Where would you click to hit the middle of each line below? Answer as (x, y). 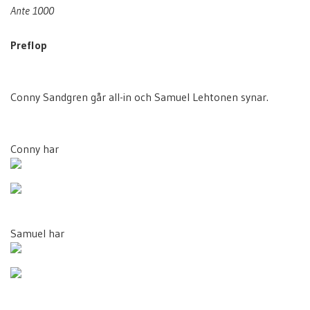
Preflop (29, 45)
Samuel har (37, 233)
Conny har (35, 149)
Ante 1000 (32, 10)
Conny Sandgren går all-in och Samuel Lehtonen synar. (139, 97)
